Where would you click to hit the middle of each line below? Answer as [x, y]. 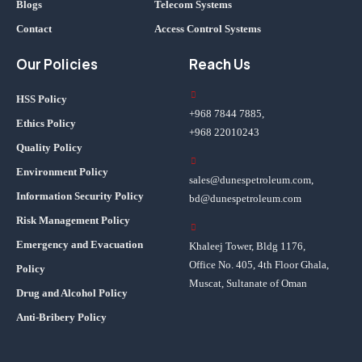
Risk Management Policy [73, 221]
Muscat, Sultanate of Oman [248, 284]
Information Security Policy [80, 196]
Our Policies [57, 65]
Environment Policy [62, 172]
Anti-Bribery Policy [61, 318]
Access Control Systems [208, 29]
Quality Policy [49, 148]
